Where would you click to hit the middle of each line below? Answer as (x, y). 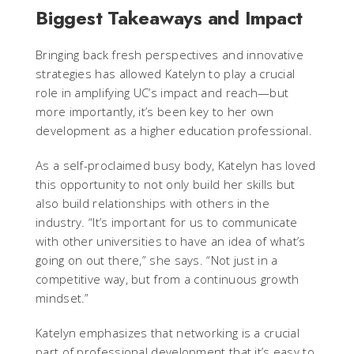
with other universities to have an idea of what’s (171, 241)
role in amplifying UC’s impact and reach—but (162, 92)
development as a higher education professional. (174, 130)
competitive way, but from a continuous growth (168, 279)
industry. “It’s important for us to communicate (167, 222)
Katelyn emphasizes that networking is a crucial (168, 333)
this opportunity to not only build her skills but (166, 184)
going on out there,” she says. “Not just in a (157, 260)
